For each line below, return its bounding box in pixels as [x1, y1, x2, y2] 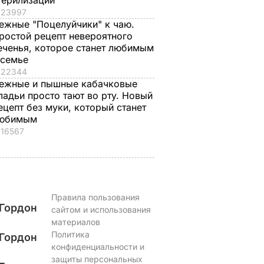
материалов [51, 217, 100, 227]
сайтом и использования [51, 204, 151, 214]
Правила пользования [51, 192, 140, 202]
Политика [51, 229, 90, 239]
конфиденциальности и [51, 242, 144, 252]
